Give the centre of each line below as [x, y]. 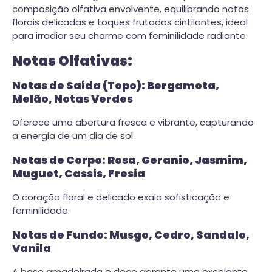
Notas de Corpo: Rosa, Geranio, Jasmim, [130, 160]
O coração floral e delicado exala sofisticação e [121, 197]
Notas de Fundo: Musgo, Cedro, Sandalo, [131, 235]
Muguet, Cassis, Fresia [79, 173]
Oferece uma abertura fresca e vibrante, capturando [133, 123]
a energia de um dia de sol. [73, 136]
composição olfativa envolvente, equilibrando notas [131, 9]
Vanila [32, 248]
